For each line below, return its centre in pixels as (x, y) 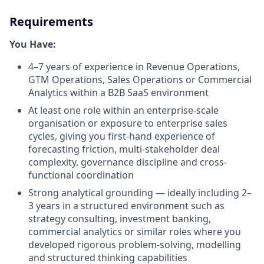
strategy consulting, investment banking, (120, 219)
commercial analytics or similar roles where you (135, 232)
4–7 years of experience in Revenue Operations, (134, 67)
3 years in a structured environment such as (126, 206)
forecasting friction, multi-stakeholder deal (124, 149)
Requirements (51, 22)
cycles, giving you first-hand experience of (122, 136)
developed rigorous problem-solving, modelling (135, 245)
